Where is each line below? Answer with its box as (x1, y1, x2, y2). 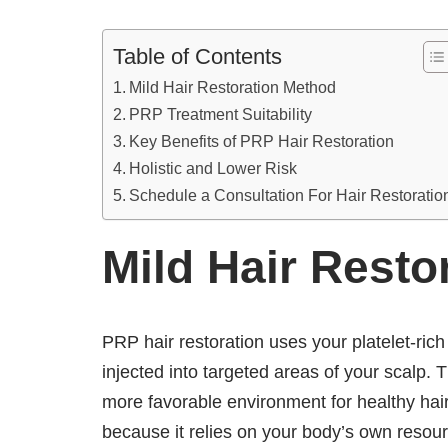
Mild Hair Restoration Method (129, 77, 337, 96)
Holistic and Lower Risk (129, 158, 306, 177)
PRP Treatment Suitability (129, 104, 313, 123)
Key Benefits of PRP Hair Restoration (129, 131, 395, 150)
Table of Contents (113, 43, 282, 69)
